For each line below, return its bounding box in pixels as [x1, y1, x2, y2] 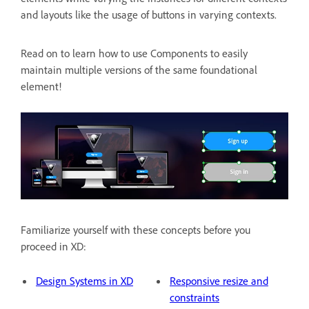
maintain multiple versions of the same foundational [21, 63, 257, 77]
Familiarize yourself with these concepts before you [21, 223, 250, 237]
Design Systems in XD [36, 274, 133, 288]
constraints [170, 290, 219, 305]
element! [21, 79, 61, 93]
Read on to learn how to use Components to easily [21, 46, 248, 60]
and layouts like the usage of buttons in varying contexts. [21, 8, 277, 21]
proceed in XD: [21, 239, 86, 254]
